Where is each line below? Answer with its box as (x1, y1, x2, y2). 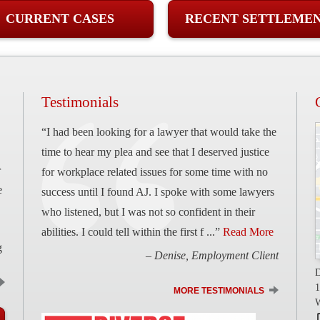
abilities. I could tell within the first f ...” (41, 225, 223, 238)
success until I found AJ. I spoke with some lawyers (41, 185, 274, 198)
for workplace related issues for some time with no (41, 165, 268, 178)
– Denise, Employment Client (146, 249, 279, 262)
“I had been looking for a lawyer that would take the (41, 125, 276, 138)
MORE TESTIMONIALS (174, 286, 264, 296)
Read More (223, 225, 274, 238)
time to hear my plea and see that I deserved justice (41, 145, 269, 158)
